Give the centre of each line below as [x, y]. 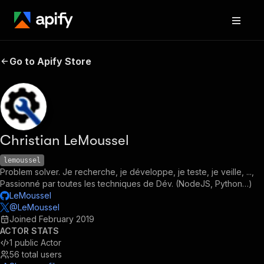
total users [42, 254]
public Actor [38, 242]
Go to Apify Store [50, 61]
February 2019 [67, 219]
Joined [24, 219]
